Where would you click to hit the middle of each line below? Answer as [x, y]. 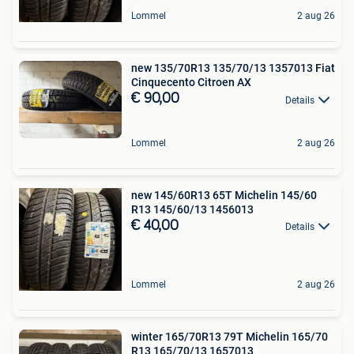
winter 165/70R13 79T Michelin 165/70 [230, 336]
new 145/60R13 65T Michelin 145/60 [224, 195]
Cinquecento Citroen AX [191, 83]
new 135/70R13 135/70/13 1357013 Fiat [233, 68]
